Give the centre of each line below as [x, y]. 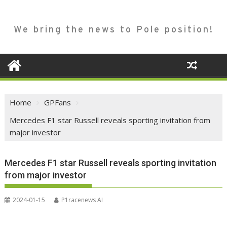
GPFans [58, 103]
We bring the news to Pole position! [113, 29]
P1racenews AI [82, 200]
